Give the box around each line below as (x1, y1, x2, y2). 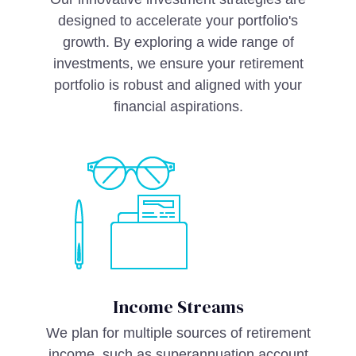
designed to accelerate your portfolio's (58, 13, 298, 29)
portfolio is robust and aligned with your (54, 77, 302, 93)
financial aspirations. (113, 99, 243, 114)
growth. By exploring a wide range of (62, 34, 294, 50)
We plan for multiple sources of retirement (45, 325, 311, 341)
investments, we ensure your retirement (52, 56, 304, 72)
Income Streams (112, 295, 244, 319)
